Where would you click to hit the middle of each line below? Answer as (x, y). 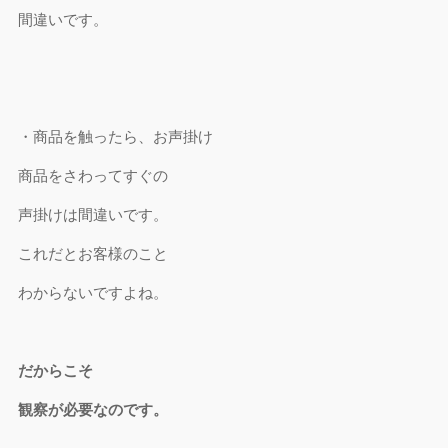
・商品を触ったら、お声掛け (116, 136)
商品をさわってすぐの (93, 175)
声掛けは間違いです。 (93, 214)
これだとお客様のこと (93, 253)
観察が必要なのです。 (93, 409)
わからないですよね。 (93, 292)
